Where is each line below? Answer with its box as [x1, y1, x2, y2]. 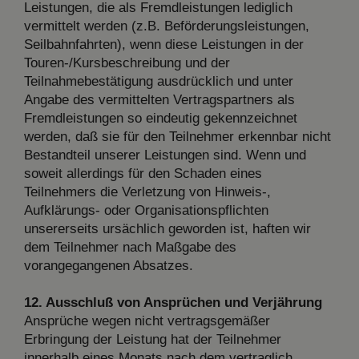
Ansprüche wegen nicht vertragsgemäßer [24, 313, 270, 329]
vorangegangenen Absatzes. [24, 257, 193, 273]
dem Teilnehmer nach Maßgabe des [24, 239, 236, 255]
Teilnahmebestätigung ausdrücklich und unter [24, 73, 293, 89]
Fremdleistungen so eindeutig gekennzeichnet [24, 110, 297, 126]
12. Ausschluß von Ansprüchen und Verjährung [24, 294, 322, 310]
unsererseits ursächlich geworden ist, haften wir [24, 220, 311, 236]
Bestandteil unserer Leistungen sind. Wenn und [24, 147, 306, 163]
